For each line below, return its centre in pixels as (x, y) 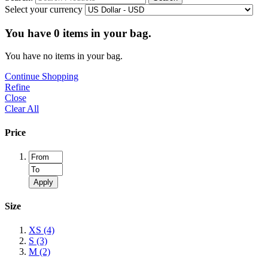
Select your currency (44, 9)
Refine (17, 87)
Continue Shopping (42, 77)
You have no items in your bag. (64, 56)
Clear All (22, 109)
